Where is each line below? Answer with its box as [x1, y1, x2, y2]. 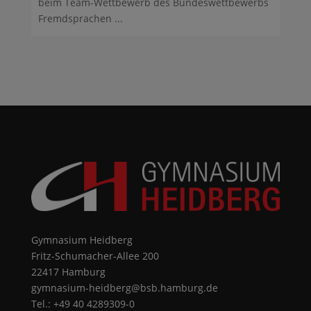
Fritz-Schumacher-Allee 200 [31, 249, 159, 262]
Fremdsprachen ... [37, 12, 123, 26]
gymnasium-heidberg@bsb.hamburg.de [31, 280, 218, 294]
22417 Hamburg [31, 264, 106, 278]
